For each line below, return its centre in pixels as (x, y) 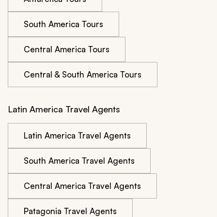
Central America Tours (67, 49)
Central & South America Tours (83, 75)
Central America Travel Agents (82, 186)
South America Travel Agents (79, 161)
